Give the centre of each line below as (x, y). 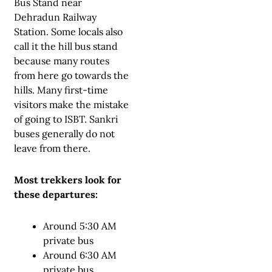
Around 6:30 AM (80, 255)
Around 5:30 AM (80, 226)
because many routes (62, 60)
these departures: (56, 194)
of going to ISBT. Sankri (66, 119)
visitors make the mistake (71, 104)
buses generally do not (64, 133)
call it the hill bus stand (66, 46)
